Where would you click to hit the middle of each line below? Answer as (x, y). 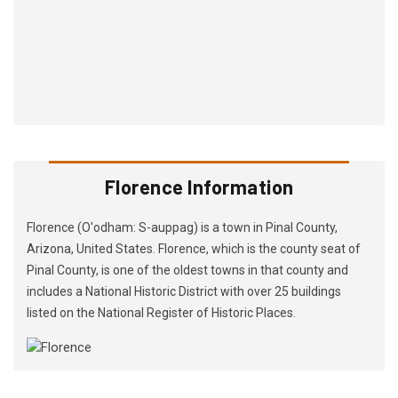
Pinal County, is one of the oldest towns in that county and (187, 271)
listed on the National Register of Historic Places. (161, 313)
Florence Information (199, 187)
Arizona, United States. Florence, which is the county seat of (194, 249)
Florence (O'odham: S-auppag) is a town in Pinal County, (182, 228)
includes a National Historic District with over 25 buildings (184, 292)
